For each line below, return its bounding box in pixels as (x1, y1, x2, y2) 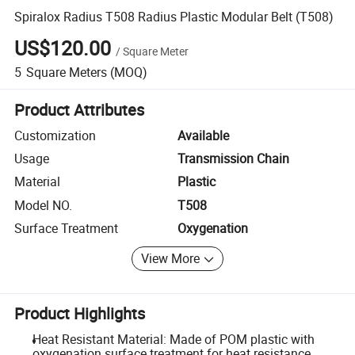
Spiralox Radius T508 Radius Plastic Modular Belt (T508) (14, 7, 334, 25)
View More (141, 250, 200, 268)
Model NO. (14, 196, 73, 214)
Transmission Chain (177, 150, 289, 168)
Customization (14, 126, 97, 144)
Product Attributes (14, 98, 145, 120)
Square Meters (25, 63, 107, 81)
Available (177, 126, 229, 144)
